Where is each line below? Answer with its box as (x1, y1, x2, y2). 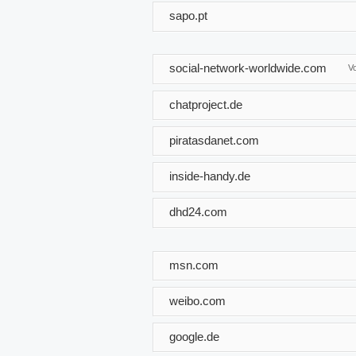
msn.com (169, 257, 219, 272)
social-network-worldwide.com (169, 60, 327, 75)
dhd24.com (169, 204, 227, 219)
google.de (169, 329, 219, 343)
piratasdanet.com (169, 133, 259, 147)
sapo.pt (169, 8, 207, 22)
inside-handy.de (169, 168, 250, 183)
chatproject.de (169, 97, 242, 111)
